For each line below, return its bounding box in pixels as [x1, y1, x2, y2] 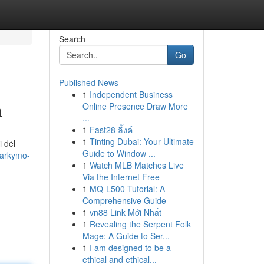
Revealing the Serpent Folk [89, 218, 191, 230]
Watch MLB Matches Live [89, 159, 184, 171]
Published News [58, 77, 118, 88]
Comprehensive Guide [82, 194, 166, 206]
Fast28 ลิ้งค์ [89, 124, 133, 136]
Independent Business [89, 88, 173, 100]
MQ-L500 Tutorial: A [89, 183, 165, 194]
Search [58, 33, 85, 45]
